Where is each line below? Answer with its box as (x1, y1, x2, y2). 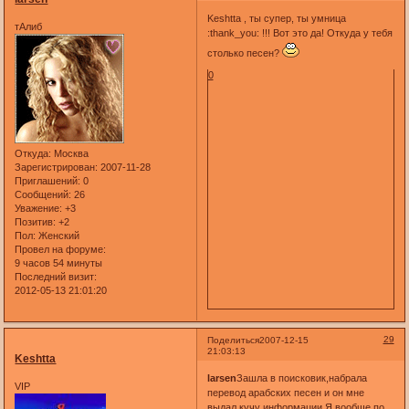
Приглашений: (15, 174, 81, 186)
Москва (51, 147, 89, 159)
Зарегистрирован (15, 161, 96, 173)
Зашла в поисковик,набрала (236, 372, 367, 384)
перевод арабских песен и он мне (206, 387, 364, 399)
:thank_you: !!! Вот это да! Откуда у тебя (206, 27, 393, 39)
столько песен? (206, 47, 282, 59)
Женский (36, 229, 80, 241)
